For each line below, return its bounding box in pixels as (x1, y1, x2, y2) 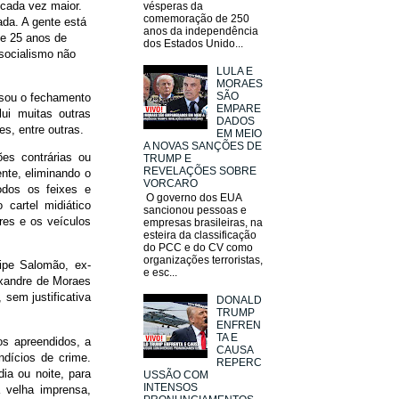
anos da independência (143, 25, 258, 38)
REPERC (216, 356, 262, 369)
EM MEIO (216, 126, 262, 140)
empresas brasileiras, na (143, 216, 263, 230)
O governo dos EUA (143, 191, 241, 205)
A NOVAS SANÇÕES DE (143, 139, 262, 152)
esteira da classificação (143, 229, 256, 242)
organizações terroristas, (143, 254, 263, 267)
